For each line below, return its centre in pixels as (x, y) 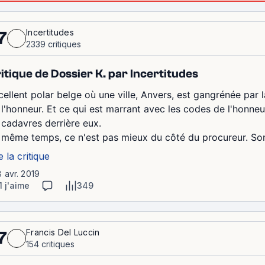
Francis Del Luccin (63, 232)
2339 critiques (54, 44)
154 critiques (50, 244)
